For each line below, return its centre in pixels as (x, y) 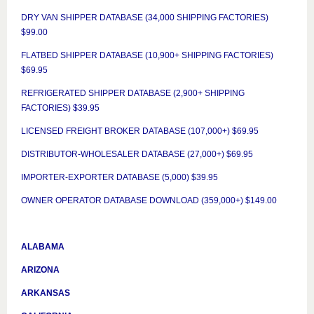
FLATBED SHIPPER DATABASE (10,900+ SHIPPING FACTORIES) (147, 55)
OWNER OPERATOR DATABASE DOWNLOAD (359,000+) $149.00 (149, 200)
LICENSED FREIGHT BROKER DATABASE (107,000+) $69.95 (140, 131)
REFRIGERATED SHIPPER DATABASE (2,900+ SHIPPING (133, 93)
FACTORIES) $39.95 (60, 108)
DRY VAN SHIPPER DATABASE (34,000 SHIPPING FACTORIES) (145, 18)
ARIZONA (40, 270)
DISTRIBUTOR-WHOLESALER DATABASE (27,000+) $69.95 (137, 154)
